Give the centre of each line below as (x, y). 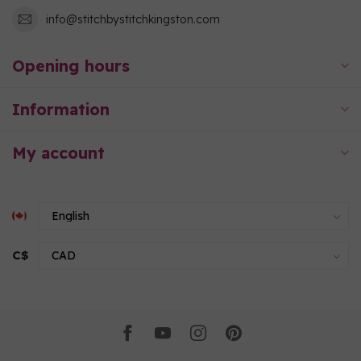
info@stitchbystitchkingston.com (133, 19)
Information (61, 109)
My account (58, 153)
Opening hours (71, 66)
